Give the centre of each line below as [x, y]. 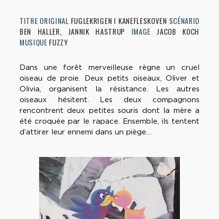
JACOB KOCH [175, 32]
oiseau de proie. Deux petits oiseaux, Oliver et [109, 78]
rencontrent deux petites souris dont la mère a [109, 111]
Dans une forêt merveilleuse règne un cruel [109, 68]
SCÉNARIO [184, 21]
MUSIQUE [33, 42]
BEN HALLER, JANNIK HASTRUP [76, 32]
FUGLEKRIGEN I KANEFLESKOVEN [119, 21]
